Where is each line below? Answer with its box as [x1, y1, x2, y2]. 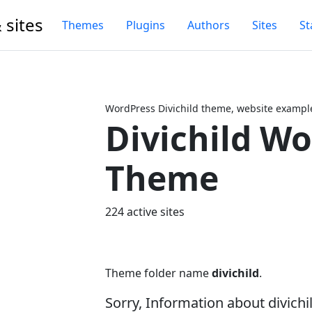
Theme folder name [105, 265, 212, 281]
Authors [187, 17, 230, 33]
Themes [62, 17, 104, 33]
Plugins [126, 17, 165, 33]
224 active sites [105, 204, 185, 219]
